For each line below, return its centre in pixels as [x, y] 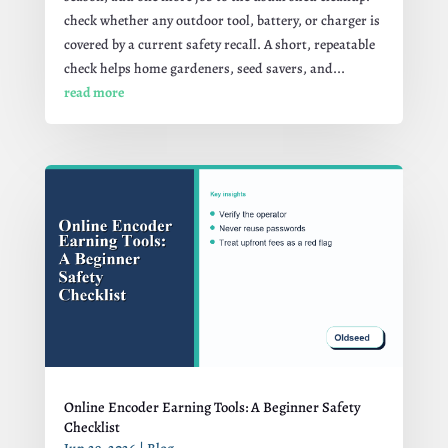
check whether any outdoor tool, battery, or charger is [221, 20]
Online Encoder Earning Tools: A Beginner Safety [212, 406]
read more [93, 92]
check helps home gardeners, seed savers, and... [204, 68]
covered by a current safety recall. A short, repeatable [219, 44]
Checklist [91, 426]
